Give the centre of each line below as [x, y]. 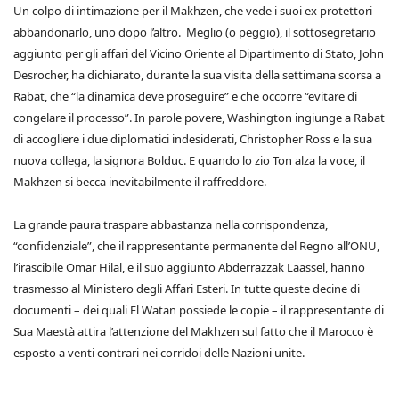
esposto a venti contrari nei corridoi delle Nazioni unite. [159, 353]
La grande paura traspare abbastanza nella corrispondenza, [171, 224]
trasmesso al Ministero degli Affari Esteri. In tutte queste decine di [187, 289]
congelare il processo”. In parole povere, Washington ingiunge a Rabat [199, 118]
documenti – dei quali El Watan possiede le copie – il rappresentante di [199, 310]
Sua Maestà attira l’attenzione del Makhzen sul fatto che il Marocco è [193, 331]
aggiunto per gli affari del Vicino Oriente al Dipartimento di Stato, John [199, 53]
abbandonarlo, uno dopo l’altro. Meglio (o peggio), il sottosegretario [195, 32]
